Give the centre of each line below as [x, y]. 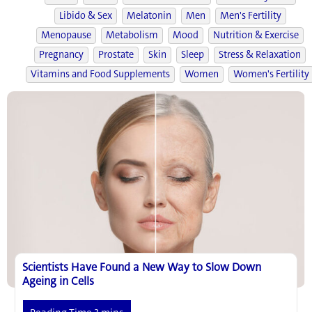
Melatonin [149, 15]
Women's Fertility [271, 74]
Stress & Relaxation [260, 54]
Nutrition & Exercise [256, 35]
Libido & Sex [85, 15]
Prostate [116, 54]
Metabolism [132, 35]
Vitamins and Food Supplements [100, 74]
